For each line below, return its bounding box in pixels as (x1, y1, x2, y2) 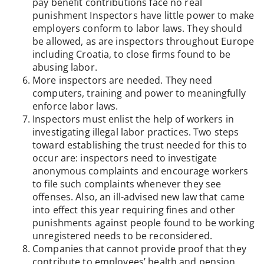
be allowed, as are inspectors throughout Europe (32, 34, 255, 48)
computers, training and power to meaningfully (32, 86, 246, 100)
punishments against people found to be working (32, 216, 255, 229)
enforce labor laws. (32, 99, 118, 113)
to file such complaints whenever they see (32, 177, 222, 190)
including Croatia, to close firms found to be (32, 47, 230, 61)
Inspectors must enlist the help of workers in (32, 112, 234, 126)
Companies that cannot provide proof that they (32, 242, 246, 255)
